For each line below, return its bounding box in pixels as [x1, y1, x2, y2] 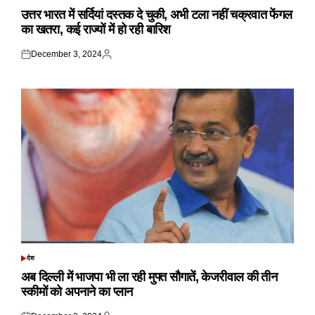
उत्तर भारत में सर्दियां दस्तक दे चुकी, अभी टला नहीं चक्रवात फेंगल [21, 8, 292, 22]
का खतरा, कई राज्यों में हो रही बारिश [21, 22, 171, 37]
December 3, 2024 [31, 49, 102, 60]
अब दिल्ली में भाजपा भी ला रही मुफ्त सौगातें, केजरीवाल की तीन [21, 270, 278, 285]
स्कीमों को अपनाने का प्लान [21, 285, 133, 300]
